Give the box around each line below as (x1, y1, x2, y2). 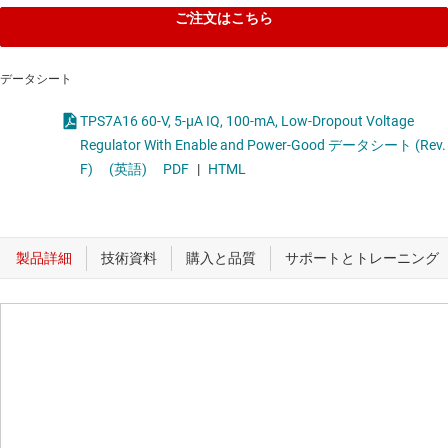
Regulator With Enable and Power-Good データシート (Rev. (80, 137, 144, 154)
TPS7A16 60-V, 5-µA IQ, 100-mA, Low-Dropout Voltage (80, 113, 226, 130)
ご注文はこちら (175, 10, 273, 27)
